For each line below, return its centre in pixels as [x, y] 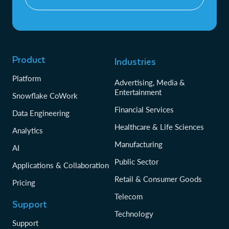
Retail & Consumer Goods [158, 179]
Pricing [24, 182]
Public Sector [136, 161]
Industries [135, 61]
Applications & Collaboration [61, 165]
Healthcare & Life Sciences [159, 127]
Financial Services [144, 109]
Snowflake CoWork [45, 95]
